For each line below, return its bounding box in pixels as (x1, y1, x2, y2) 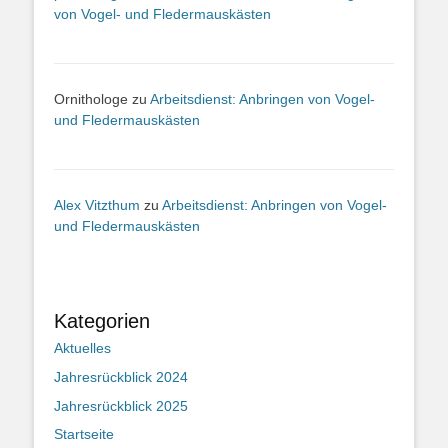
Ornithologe (54, 90, 128, 107)
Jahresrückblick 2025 (54, 397, 188, 414)
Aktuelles (54, 340, 111, 357)
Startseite (54, 426, 114, 443)
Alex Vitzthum (54, 196, 140, 213)
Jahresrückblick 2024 (54, 369, 188, 386)
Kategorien (54, 310, 150, 333)
